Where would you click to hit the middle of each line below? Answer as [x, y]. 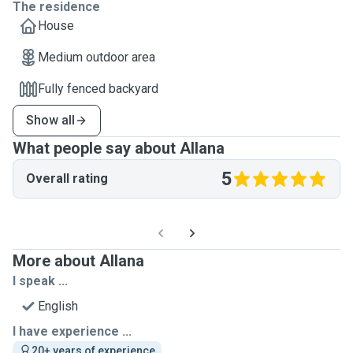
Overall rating [67, 178]
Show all [50, 120]
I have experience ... [72, 331]
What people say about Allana [119, 148]
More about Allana [78, 261]
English [58, 306]
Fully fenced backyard [98, 89]
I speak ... [40, 281]
